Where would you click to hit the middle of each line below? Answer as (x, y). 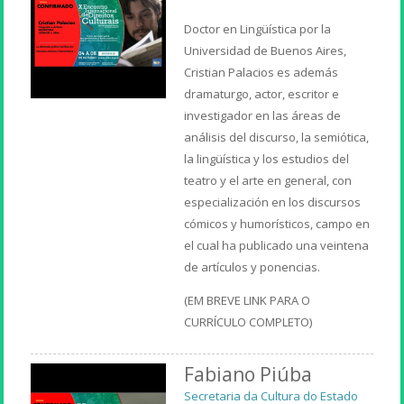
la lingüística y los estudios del (267, 158)
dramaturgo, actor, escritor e (262, 93)
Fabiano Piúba (248, 374)
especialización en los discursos (273, 202)
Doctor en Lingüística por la (258, 28)
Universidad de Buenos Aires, (266, 50)
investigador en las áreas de (263, 115)
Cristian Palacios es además (262, 72)
